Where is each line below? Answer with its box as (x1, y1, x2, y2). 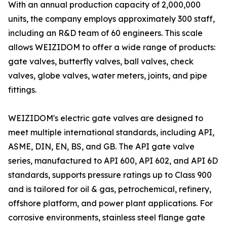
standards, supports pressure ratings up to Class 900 (8, 170, 212, 180)
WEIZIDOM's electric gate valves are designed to (8, 113, 203, 124)
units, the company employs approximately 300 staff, (8, 14, 215, 24)
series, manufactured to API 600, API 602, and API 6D (8, 156, 218, 166)
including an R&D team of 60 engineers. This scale (8, 28, 203, 39)
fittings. (8, 85, 36, 95)
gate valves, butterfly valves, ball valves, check (8, 56, 194, 67)
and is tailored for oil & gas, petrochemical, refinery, (8, 184, 211, 195)
